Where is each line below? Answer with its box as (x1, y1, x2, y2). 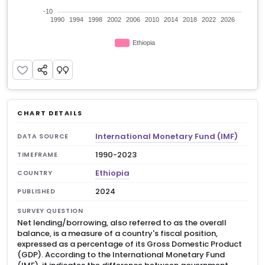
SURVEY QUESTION (17, 206, 83, 215)
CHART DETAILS (17, 108, 83, 118)
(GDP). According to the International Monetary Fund (17, 249, 225, 260)
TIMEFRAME (17, 150, 58, 159)
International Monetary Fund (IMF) (95, 131, 238, 142)
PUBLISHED (17, 187, 56, 196)
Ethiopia (95, 167, 130, 179)
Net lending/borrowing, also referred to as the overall (17, 217, 227, 228)
